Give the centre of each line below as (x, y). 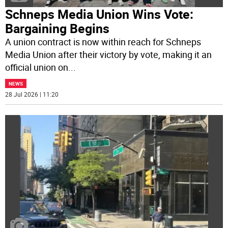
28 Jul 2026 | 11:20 (32, 94)
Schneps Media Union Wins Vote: (99, 14)
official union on (37, 67)
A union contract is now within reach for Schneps (103, 42)
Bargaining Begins (58, 28)
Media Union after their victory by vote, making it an (109, 55)
